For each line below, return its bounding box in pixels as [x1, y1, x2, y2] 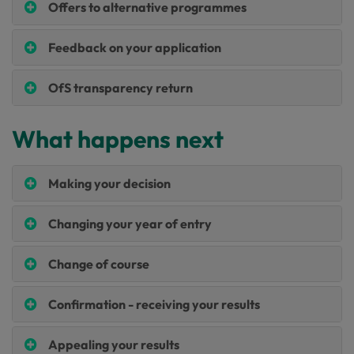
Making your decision [48, 175, 171, 191]
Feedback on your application [48, 40, 221, 55]
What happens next [12, 124, 224, 154]
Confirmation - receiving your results [48, 296, 260, 312]
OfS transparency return [48, 80, 193, 96]
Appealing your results [48, 337, 179, 352]
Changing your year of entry [48, 216, 212, 232]
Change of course [48, 256, 149, 272]
